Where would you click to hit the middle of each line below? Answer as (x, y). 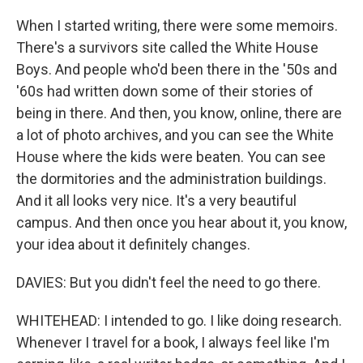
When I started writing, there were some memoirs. (177, 26)
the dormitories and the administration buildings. (171, 179)
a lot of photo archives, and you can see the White (175, 135)
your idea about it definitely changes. (133, 244)
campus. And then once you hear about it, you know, (181, 222)
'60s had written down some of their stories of (165, 91)
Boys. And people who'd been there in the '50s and (177, 69)
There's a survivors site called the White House (167, 47)
